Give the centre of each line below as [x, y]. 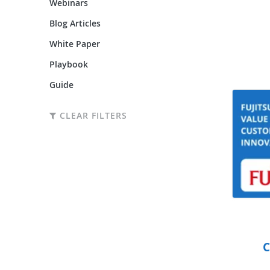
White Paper [75, 43]
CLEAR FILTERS [92, 115]
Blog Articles [75, 23]
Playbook [69, 64]
